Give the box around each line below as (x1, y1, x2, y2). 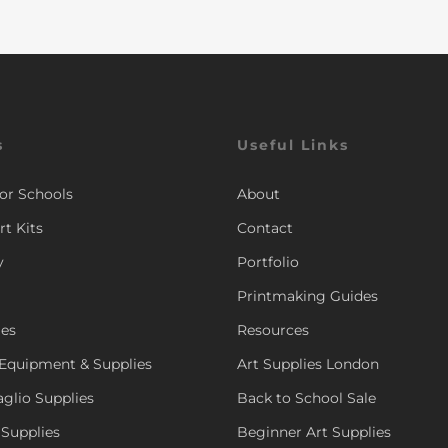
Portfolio (237, 253, 300, 272)
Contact (237, 219, 294, 238)
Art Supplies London (237, 355, 380, 374)
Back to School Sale (237, 389, 377, 408)
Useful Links (237, 136, 350, 155)
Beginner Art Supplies (237, 423, 392, 442)
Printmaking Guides (237, 287, 379, 306)
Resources (237, 321, 310, 340)
